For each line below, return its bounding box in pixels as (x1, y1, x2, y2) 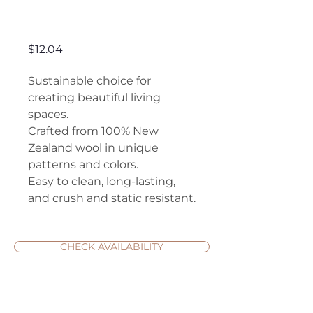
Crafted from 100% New (28, 124, 159, 138)
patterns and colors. (28, 158, 138, 171)
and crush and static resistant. (28, 191, 196, 205)
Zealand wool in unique (28, 141, 159, 154)
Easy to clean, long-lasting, (28, 175, 175, 188)
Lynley (28, 13, 92, 37)
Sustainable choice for (28, 74, 151, 87)
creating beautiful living (28, 91, 161, 104)
